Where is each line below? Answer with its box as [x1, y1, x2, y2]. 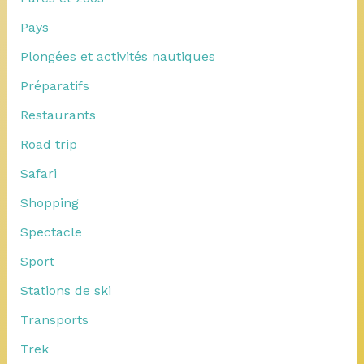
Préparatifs [19, 77, 89, 93]
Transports [19, 311, 89, 327]
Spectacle [19, 223, 82, 240]
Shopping [19, 194, 79, 210]
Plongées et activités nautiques [19, 48, 215, 64]
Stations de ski [19, 282, 111, 298]
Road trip [19, 136, 77, 152]
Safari [19, 165, 57, 181]
